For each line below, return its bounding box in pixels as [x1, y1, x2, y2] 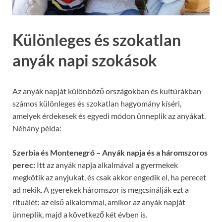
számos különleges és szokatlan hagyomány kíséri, [12, 98, 181, 108]
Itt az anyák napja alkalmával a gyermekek [35, 160, 178, 169]
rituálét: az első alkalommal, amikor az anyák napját [12, 197, 185, 207]
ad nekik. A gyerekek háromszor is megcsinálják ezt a [12, 184, 189, 194]
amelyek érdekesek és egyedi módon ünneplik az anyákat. [12, 111, 206, 120]
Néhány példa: [12, 123, 61, 133]
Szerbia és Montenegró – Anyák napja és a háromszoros [12, 147, 208, 157]
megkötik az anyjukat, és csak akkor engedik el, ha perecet [12, 172, 206, 182]
